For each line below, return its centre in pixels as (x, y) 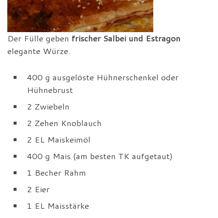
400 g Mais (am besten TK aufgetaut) (100, 156)
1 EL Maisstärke (58, 206)
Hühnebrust (50, 90)
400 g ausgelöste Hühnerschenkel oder (103, 77)
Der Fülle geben (39, 38)
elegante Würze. (39, 51)
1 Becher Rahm (56, 173)
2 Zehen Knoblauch (64, 123)
